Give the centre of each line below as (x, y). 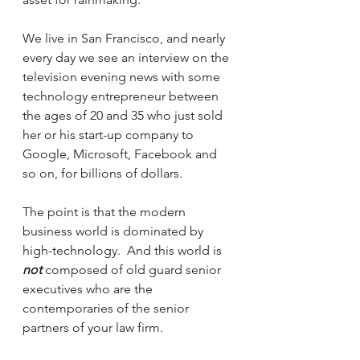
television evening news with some (123, 77)
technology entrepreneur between (122, 96)
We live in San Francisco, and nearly (125, 38)
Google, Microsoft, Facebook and (121, 154)
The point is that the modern (106, 212)
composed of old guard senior (133, 270)
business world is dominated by (115, 231)
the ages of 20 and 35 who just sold (124, 115)
